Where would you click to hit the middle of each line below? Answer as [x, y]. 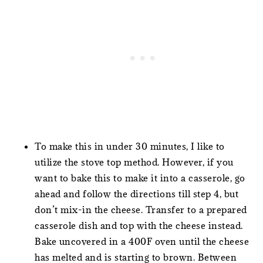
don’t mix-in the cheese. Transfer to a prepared [141, 209]
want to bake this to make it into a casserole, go [140, 178]
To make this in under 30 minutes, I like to [130, 146]
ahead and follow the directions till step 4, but [137, 193]
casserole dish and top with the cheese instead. [139, 225]
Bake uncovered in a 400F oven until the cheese [142, 241]
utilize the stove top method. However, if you [134, 162]
